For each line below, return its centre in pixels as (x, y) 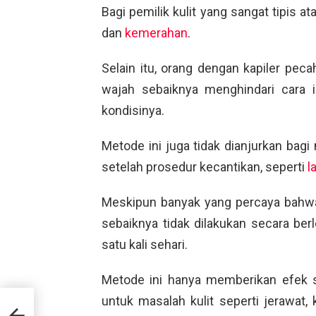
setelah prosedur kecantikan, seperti (205, 166)
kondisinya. (133, 110)
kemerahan (156, 32)
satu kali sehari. (145, 244)
